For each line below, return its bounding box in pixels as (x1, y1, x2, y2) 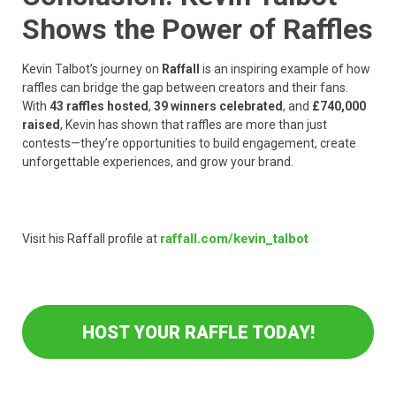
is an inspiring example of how (200, 62, 370, 77)
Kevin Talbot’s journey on (22, 62, 162, 77)
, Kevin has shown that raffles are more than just (60, 118, 327, 133)
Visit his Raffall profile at (22, 231, 160, 246)
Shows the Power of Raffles (22, 12, 373, 47)
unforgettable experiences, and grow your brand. (22, 155, 293, 170)
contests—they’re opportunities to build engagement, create (22, 136, 356, 151)
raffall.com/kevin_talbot (160, 230, 308, 247)
